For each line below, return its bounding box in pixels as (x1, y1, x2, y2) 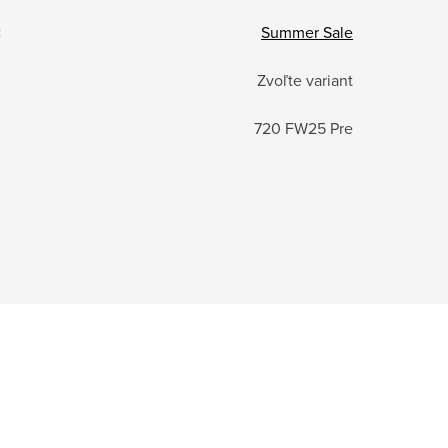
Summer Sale (261, 21, 353, 44)
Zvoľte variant (257, 69, 353, 92)
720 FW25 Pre (254, 117, 353, 140)
